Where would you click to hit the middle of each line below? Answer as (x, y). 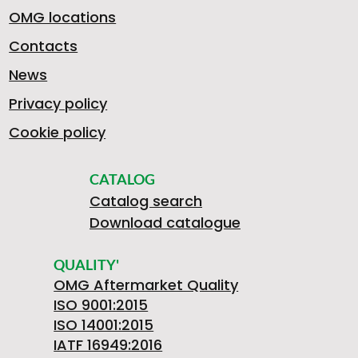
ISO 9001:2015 (101, 304)
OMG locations (63, 17)
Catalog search (146, 201)
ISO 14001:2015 (104, 324)
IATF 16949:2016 (108, 344)
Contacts (44, 46)
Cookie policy (58, 132)
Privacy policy (58, 103)
